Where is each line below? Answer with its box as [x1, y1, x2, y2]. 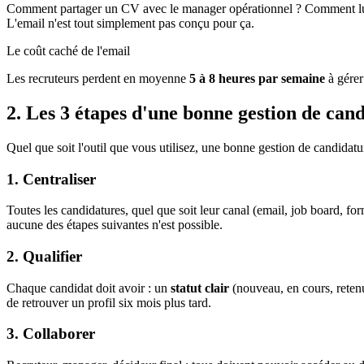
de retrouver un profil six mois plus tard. [6, 295, 211, 310]
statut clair [171, 280, 229, 295]
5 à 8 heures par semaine [189, 71, 325, 85]
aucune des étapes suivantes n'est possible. [6, 218, 223, 232]
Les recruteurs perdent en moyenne [6, 71, 189, 85]
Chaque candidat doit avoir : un [6, 280, 171, 295]
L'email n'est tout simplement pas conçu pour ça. [6, 16, 254, 30]
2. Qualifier [6, 247, 82, 265]
